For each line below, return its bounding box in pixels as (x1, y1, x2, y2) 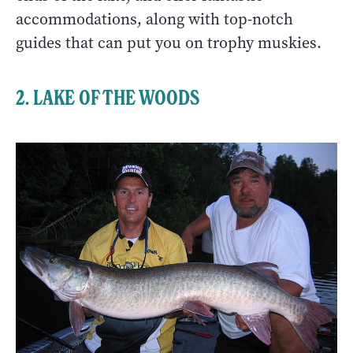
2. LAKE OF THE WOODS (16, 84, 199, 110)
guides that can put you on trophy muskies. (16, 32, 321, 54)
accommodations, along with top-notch (16, 8, 293, 30)
